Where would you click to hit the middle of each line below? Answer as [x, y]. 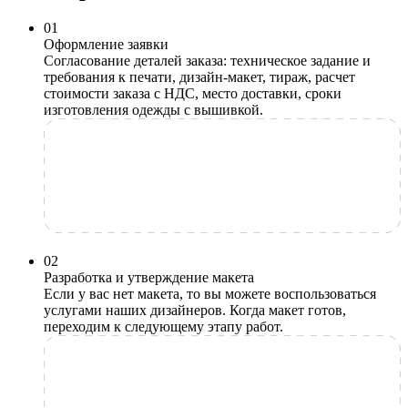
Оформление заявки [106, 45]
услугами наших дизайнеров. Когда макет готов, [195, 310]
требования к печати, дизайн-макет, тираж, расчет [199, 77]
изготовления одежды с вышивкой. [153, 110]
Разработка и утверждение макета [149, 277]
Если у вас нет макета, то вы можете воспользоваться [210, 293]
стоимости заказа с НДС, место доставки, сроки [193, 94]
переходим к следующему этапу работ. [163, 326]
